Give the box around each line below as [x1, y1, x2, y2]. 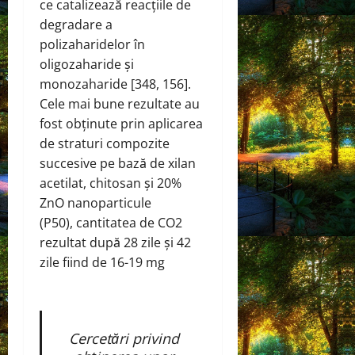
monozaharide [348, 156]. [40, 74, 191, 93]
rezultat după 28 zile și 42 [40, 233, 191, 251]
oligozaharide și [40, 55, 134, 73]
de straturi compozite [40, 134, 170, 152]
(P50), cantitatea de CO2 [40, 213, 182, 231]
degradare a [40, 15, 113, 33]
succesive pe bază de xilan [40, 154, 196, 172]
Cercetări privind [68, 328, 179, 348]
